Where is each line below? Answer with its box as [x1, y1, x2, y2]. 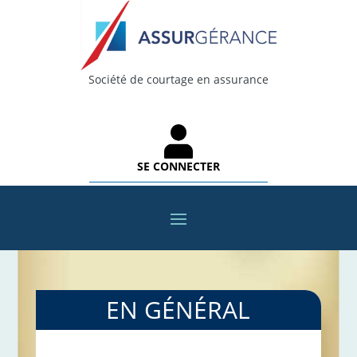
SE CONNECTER [137, 158, 220, 174]
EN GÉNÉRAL [106, 292, 251, 326]
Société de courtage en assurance [88, 71, 269, 87]
